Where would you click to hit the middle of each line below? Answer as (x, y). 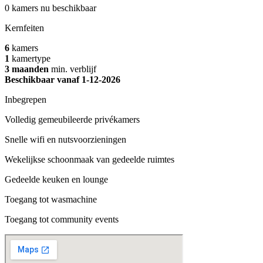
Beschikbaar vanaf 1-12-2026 (63, 79)
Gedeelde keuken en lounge (56, 179)
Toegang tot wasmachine (51, 199)
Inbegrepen (26, 99)
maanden (29, 69)
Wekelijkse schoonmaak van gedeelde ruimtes (90, 159)
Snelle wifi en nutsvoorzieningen (65, 139)
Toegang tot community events (62, 219)
